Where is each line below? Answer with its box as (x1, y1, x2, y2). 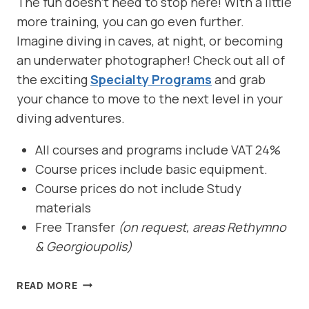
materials (35, 199, 91, 217)
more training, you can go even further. (17, 13, 244, 30)
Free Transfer (35, 219, 118, 236)
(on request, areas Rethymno (118, 219, 286, 236)
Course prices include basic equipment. (35, 161, 268, 178)
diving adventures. (17, 110, 125, 127)
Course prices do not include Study (35, 180, 241, 197)
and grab (212, 71, 266, 88)
